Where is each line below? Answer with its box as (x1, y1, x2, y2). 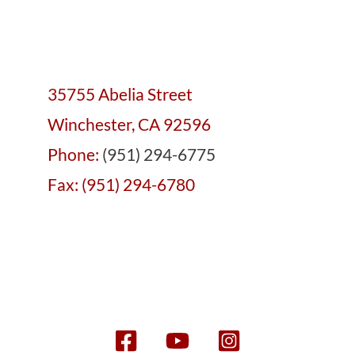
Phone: (48, 144, 102, 164)
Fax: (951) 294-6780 (48, 174, 195, 194)
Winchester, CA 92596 (48, 114, 211, 134)
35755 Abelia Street (48, 84, 193, 104)
